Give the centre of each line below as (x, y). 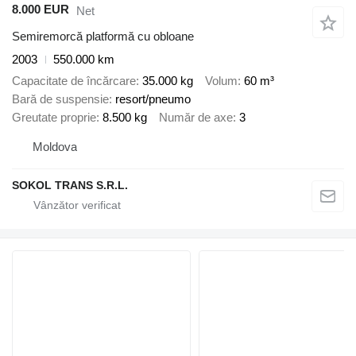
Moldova (55, 147)
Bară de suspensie (60, 99)
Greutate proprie (54, 117)
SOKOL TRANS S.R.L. (70, 186)
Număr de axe (196, 117)
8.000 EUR (41, 10)
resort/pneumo (153, 99)
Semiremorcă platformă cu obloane (103, 37)
